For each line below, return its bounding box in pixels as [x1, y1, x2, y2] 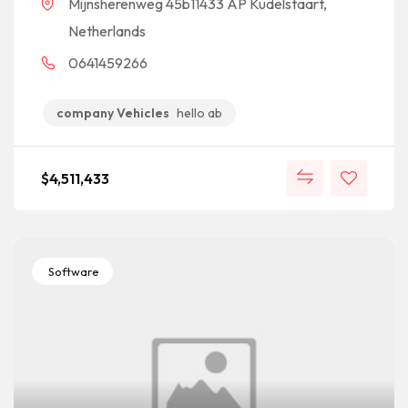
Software [46, 263, 99, 279]
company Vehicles [56, 104, 169, 121]
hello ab [177, 104, 222, 121]
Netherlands [68, 21, 146, 40]
